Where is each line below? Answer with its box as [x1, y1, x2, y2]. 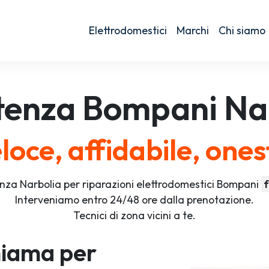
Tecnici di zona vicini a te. [73, 208, 196, 222]
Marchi [176, 23, 209, 37]
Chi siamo [218, 23, 265, 37]
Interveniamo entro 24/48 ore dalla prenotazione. [14, 193, 254, 207]
